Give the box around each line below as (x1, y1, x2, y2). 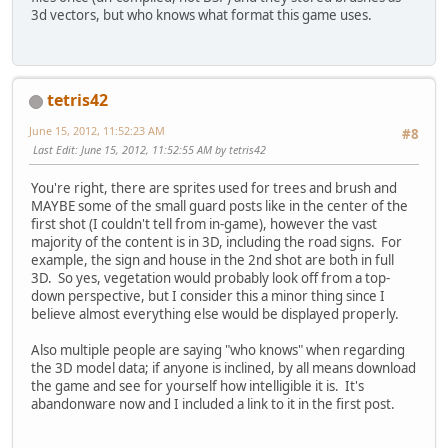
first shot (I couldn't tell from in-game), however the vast (31, 214, 377, 233)
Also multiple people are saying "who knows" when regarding (31, 340, 405, 359)
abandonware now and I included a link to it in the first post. (31, 394, 395, 413)
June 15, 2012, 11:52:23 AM (29, 123, 165, 139)
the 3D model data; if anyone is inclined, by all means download (31, 358, 416, 377)
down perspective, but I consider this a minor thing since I (31, 286, 385, 305)
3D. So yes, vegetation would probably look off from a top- (31, 268, 390, 287)
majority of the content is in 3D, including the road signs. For (31, 232, 402, 251)
